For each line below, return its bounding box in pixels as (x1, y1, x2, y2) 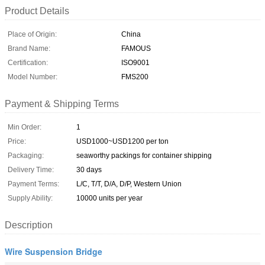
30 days (76, 165, 102, 174)
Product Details (5, 5, 69, 16)
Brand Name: (8, 44, 50, 53)
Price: (8, 137, 26, 146)
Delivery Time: (8, 165, 54, 174)
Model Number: (8, 72, 57, 81)
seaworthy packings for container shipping (76, 151, 212, 160)
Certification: (8, 58, 48, 67)
